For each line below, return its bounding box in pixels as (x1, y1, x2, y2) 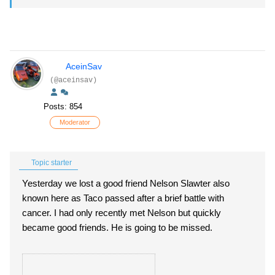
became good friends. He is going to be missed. (22, 222, 215, 233)
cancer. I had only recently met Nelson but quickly (22, 207, 221, 218)
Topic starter (29, 158, 72, 167)
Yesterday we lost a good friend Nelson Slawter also (22, 178, 230, 188)
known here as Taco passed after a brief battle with (22, 193, 224, 203)
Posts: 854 (44, 102, 82, 111)
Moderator (60, 118, 90, 126)
